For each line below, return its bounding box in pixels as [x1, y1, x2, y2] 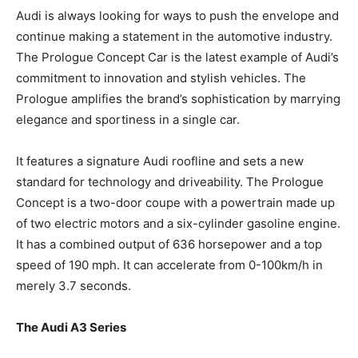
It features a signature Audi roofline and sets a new [16, 153, 304, 169]
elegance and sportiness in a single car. [16, 111, 240, 127]
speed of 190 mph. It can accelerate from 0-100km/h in [16, 257, 323, 272]
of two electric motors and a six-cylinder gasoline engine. [16, 215, 340, 231]
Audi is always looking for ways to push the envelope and [16, 7, 339, 23]
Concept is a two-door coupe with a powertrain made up [16, 194, 335, 210]
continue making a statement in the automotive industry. [16, 28, 332, 44]
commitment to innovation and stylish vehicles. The [16, 70, 306, 86]
